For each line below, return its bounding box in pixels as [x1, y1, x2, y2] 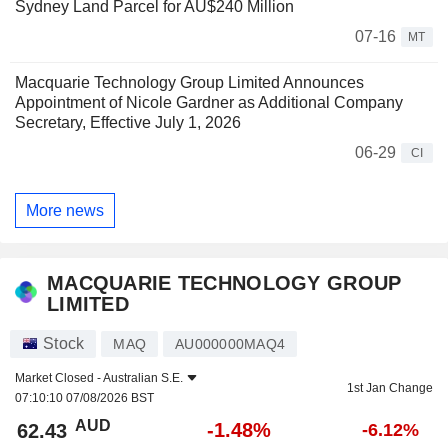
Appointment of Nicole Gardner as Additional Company [15, 94, 403, 112]
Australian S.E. [103, 371, 183, 386]
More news [26, 201, 104, 219]
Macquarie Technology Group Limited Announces [15, 74, 364, 92]
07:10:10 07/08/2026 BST [15, 391, 154, 406]
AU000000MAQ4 [175, 336, 285, 353]
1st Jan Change [347, 381, 433, 396]
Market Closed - [15, 371, 103, 386]
